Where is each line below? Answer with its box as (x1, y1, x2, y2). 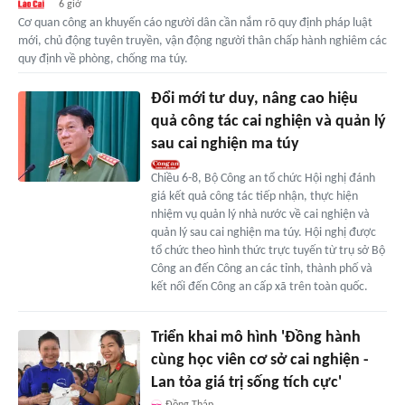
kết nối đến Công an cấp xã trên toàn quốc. (150, 279, 368, 294)
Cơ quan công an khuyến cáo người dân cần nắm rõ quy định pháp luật (18, 15, 372, 30)
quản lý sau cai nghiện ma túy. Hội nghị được (150, 225, 376, 240)
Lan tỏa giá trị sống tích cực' (150, 373, 342, 391)
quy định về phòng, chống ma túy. (18, 52, 188, 66)
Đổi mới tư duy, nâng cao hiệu (150, 89, 358, 108)
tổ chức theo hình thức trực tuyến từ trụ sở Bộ (150, 243, 385, 258)
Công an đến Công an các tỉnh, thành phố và (150, 261, 372, 276)
